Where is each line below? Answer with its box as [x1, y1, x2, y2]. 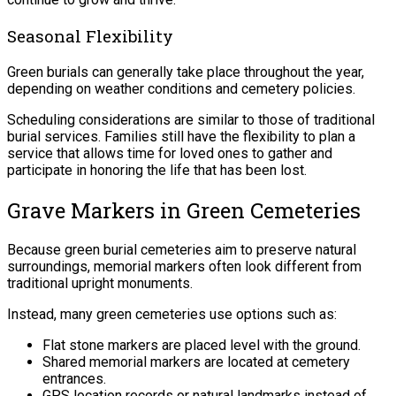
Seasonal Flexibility [7, 24, 173, 47]
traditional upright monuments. [7, 275, 193, 293]
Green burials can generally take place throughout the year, [7, 63, 364, 80]
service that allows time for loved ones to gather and [7, 144, 332, 162]
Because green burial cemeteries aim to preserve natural [7, 241, 356, 259]
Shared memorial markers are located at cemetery [42, 354, 350, 371]
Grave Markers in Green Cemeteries [7, 195, 361, 225]
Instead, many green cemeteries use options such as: [7, 306, 337, 324]
